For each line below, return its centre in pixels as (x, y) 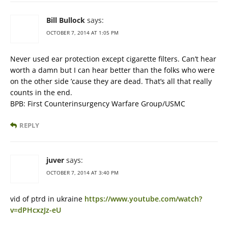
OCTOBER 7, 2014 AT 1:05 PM (82, 32)
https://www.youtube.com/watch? (143, 198)
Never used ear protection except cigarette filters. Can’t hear (113, 59)
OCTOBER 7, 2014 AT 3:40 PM (82, 172)
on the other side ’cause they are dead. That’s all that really (111, 81)
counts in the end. (41, 92)
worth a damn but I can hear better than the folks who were (112, 70)
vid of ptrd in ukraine (47, 198)
